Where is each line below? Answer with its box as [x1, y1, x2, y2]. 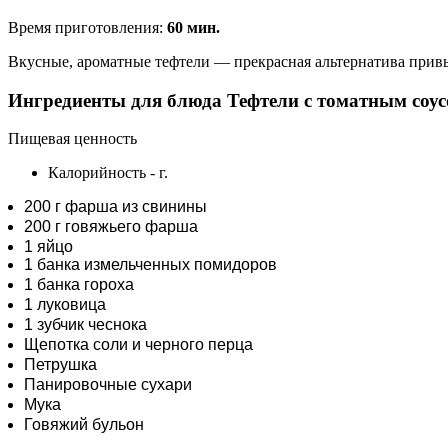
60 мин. [167, 18, 220, 36]
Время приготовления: [8, 18, 167, 36]
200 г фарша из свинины [24, 198, 207, 216]
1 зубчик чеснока [24, 316, 147, 334]
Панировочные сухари [24, 376, 192, 394]
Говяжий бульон [24, 416, 144, 434]
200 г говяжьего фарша [24, 218, 198, 236]
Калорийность [48, 164, 150, 182]
